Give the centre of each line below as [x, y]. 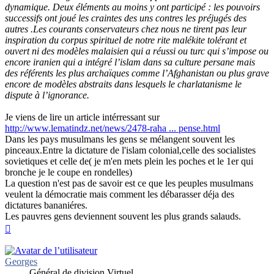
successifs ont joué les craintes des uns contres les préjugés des [126, 18]
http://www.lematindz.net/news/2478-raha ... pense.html [113, 128]
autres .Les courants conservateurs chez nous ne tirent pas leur [126, 29]
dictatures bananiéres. [46, 205]
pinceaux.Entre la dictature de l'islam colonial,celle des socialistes [130, 150]
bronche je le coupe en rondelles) [68, 172]
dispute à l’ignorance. [47, 95]
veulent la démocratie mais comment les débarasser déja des [120, 194]
